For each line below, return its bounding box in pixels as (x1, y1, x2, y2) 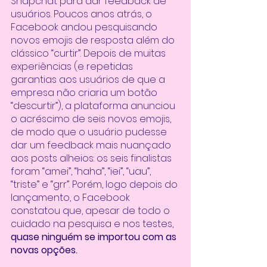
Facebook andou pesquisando (11, 20, 160, 34)
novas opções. (11, 243, 80, 257)
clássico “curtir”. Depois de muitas (11, 46, 168, 60)
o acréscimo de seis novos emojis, (11, 111, 173, 126)
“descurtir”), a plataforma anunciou (11, 98, 178, 113)
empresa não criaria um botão (11, 85, 160, 100)
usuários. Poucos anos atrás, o (11, 7, 154, 21)
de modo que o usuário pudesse (11, 125, 169, 139)
